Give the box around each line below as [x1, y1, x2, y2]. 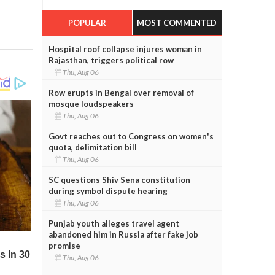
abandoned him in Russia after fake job [48, 229, 198, 239]
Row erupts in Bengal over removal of [48, 87, 194, 98]
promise [48, 240, 80, 250]
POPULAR [68, 17, 106, 28]
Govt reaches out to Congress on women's [48, 131, 214, 141]
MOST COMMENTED [137, 17, 217, 28]
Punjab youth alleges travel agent [48, 218, 179, 228]
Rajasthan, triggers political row [48, 55, 174, 65]
